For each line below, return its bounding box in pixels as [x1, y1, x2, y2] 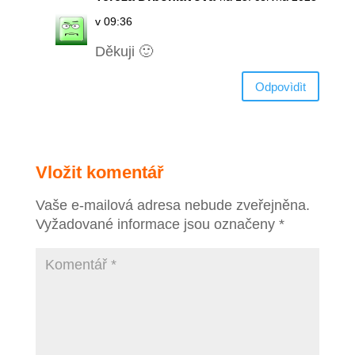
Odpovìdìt [255, 79, 307, 94]
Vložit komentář [35, 162, 164, 183]
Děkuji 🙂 [94, 44, 153, 60]
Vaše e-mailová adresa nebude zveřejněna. [35, 197, 310, 214]
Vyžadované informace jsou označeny [35, 216, 279, 233]
